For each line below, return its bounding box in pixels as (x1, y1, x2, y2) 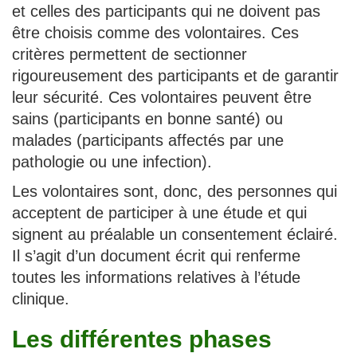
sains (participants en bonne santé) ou (12, 109, 283, 127)
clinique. (12, 289, 69, 308)
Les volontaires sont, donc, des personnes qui (12, 182, 337, 200)
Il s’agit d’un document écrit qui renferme (12, 246, 300, 265)
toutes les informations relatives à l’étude (12, 268, 300, 286)
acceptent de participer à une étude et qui (12, 203, 307, 222)
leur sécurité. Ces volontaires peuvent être (12, 88, 312, 106)
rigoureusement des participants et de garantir (12, 66, 339, 84)
